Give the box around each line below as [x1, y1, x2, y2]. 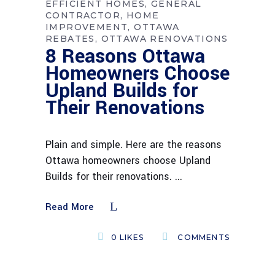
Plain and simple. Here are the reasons [45, 137, 222, 152]
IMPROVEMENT [45, 21, 128, 33]
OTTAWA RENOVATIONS [101, 33, 228, 45]
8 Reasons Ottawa [45, 42, 205, 71]
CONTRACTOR [45, 10, 121, 21]
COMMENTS [175, 233, 230, 242]
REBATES [45, 33, 95, 45]
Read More [45, 201, 93, 214]
